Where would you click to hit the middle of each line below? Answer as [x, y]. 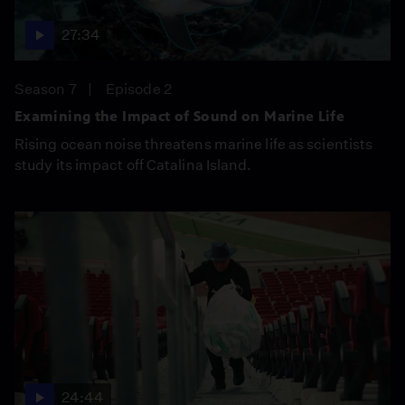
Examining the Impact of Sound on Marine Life [180, 116]
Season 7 [46, 89]
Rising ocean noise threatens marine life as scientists [194, 144]
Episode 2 [139, 89]
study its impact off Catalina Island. [133, 165]
